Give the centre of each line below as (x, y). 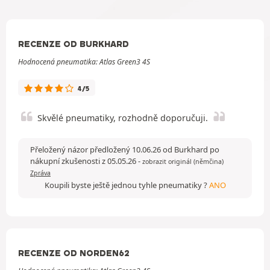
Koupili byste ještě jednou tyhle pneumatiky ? (127, 185)
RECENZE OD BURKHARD (74, 44)
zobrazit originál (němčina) (183, 161)
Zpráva (40, 173)
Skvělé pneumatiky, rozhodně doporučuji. (123, 118)
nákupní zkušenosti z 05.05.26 (84, 161)
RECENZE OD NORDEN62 (74, 253)
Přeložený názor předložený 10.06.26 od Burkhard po (125, 149)
